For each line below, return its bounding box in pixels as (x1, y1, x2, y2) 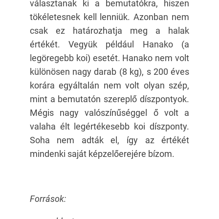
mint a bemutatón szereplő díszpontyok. (29, 94, 190, 104)
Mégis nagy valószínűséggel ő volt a (29, 108, 190, 118)
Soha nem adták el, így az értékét (29, 135, 190, 145)
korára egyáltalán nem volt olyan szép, (29, 80, 190, 90)
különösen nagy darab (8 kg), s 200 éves (29, 66, 190, 77)
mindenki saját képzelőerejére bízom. (29, 149, 175, 159)
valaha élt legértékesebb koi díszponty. (29, 121, 190, 131)
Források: (29, 194, 68, 204)
